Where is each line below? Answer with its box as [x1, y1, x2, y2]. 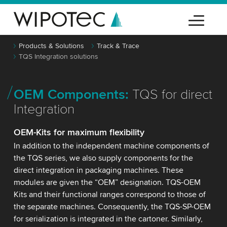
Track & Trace [96, 42, 139, 50]
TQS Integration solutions [18, 52, 98, 61]
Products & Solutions [18, 42, 84, 50]
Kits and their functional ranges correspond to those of [13, 189, 206, 200]
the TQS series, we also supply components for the [13, 153, 193, 163]
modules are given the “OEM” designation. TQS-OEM [13, 177, 201, 187]
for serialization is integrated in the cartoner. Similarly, [13, 213, 203, 224]
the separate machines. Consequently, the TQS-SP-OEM [13, 201, 211, 212]
